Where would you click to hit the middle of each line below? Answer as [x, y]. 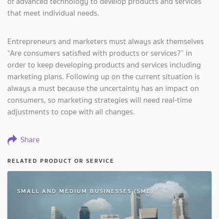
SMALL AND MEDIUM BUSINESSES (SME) [86, 191]
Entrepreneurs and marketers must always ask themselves [106, 41]
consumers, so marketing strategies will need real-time [100, 100]
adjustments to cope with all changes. [71, 111]
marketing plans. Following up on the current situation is [104, 76]
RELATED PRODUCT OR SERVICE [61, 160]
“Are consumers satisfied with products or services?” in [100, 53]
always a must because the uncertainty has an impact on [103, 88]
